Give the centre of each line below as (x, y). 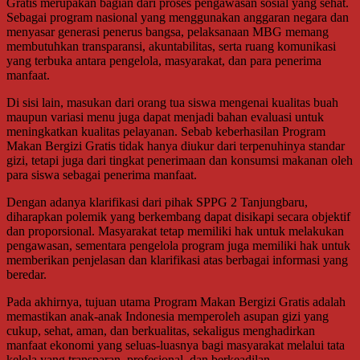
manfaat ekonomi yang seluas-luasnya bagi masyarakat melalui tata (176, 345)
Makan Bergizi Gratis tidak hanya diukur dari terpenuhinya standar (176, 145)
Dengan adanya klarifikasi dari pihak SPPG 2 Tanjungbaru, (157, 202)
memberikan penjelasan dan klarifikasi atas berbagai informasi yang (177, 260)
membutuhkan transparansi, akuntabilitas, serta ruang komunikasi (171, 46)
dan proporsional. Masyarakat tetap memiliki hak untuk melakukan (175, 231)
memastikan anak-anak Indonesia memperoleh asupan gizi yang (168, 316)
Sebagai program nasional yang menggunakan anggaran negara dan (178, 17)
